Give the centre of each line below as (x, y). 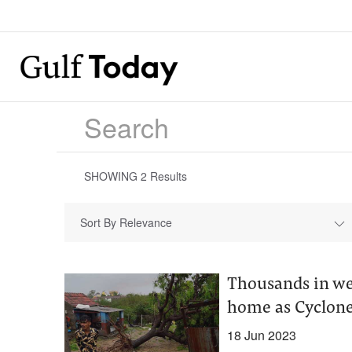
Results (167, 176)
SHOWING (112, 176)
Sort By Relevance (126, 222)
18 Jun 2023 (261, 335)
